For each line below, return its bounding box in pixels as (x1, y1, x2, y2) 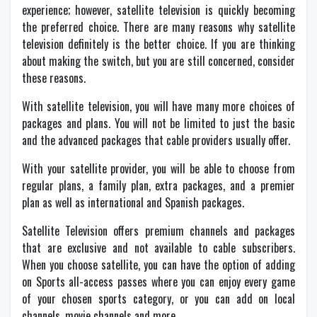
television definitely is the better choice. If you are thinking (22, 35, 295, 52)
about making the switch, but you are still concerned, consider (22, 52, 295, 69)
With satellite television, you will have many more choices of (22, 98, 295, 115)
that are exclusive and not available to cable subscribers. (22, 239, 295, 256)
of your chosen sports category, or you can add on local (22, 290, 295, 307)
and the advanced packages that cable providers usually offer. (22, 132, 290, 149)
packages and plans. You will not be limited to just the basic (22, 115, 295, 132)
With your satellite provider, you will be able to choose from (22, 160, 295, 177)
